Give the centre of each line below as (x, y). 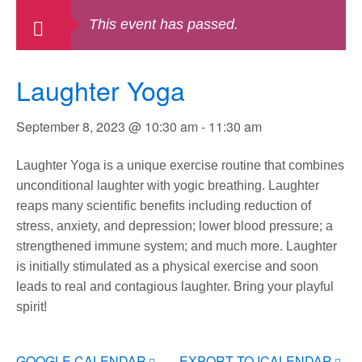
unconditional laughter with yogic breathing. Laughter (168, 185)
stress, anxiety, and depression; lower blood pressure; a (175, 226)
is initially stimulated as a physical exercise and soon (167, 266)
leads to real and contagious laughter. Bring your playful (175, 286)
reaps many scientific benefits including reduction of (164, 206)
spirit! (32, 307)
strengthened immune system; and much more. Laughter (177, 246)
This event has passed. (164, 24)
